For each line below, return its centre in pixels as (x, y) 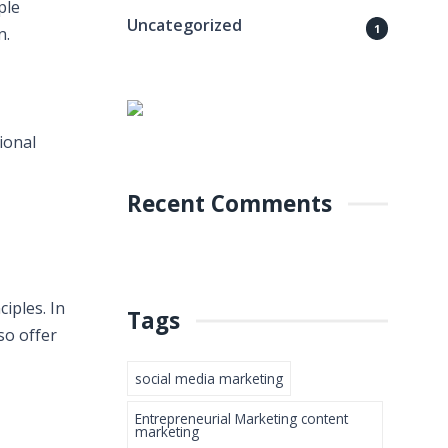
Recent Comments (229, 204)
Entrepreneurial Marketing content (241, 419)
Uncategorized (184, 24)
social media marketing (209, 379)
